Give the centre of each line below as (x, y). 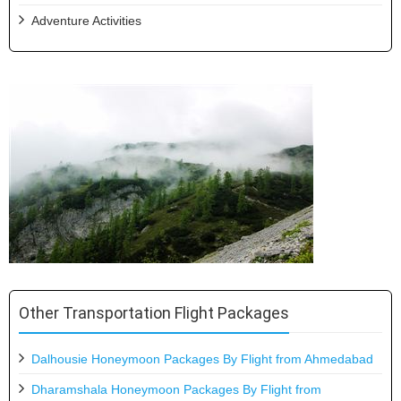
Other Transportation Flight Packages (154, 312)
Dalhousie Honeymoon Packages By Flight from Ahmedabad (202, 358)
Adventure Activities (86, 20)
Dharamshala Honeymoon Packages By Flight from (176, 389)
